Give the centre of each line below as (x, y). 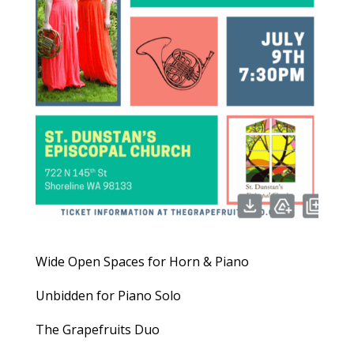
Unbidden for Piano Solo (108, 295)
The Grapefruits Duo (97, 329)
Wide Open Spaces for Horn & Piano (142, 261)
